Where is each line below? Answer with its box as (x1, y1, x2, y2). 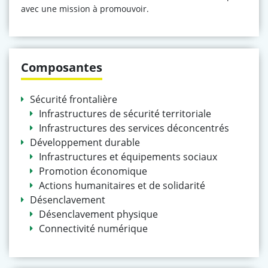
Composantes (21, 59, 102, 75)
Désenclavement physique (39, 208, 158, 221)
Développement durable (30, 136, 140, 149)
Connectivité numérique (39, 222, 148, 235)
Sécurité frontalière (30, 93, 117, 106)
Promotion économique (39, 165, 147, 178)
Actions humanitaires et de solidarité (39, 179, 205, 192)
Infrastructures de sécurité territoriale (39, 107, 211, 120)
